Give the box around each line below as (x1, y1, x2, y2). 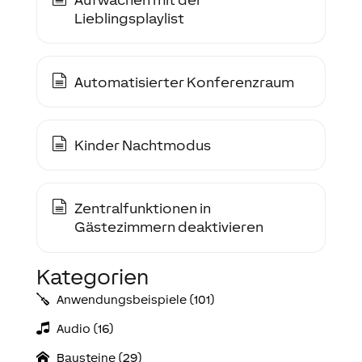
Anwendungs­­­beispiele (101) (57, 292, 216, 306)
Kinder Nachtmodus (74, 136, 211, 154)
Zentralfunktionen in (74, 200, 211, 217)
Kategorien (36, 263, 149, 289)
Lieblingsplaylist (74, 10, 184, 27)
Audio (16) (57, 321, 115, 335)
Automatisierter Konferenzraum (74, 73, 294, 90)
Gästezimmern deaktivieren (74, 218, 263, 236)
